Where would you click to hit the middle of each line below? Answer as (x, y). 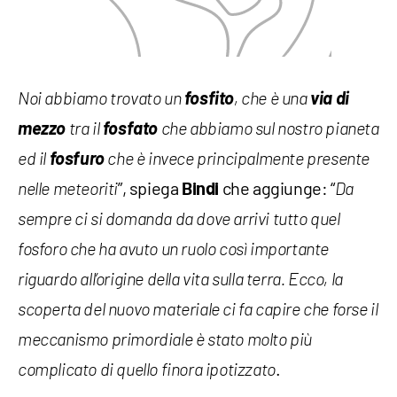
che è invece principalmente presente (237, 160)
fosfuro (77, 158)
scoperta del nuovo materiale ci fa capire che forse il (198, 311)
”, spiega (150, 188)
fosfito (209, 98)
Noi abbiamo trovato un (101, 100)
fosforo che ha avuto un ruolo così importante (174, 250)
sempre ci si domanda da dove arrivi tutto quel (179, 220)
